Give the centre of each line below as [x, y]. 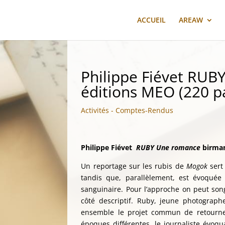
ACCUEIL [151, 20]
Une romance [179, 147]
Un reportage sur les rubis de [134, 166]
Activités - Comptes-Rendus [127, 110]
